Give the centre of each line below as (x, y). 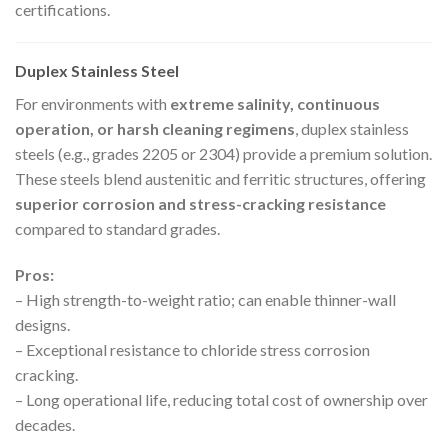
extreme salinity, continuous (275, 104)
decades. (45, 425)
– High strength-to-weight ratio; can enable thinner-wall (205, 300)
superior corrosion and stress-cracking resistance (200, 204)
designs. (42, 325)
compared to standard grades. (117, 229)
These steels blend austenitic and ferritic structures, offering (220, 179)
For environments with (92, 104)
